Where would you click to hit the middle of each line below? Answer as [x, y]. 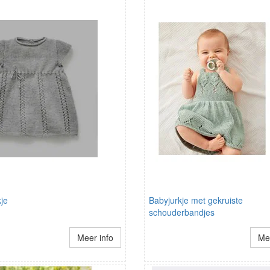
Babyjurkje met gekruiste [196, 200]
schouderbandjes [182, 212]
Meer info [95, 237]
